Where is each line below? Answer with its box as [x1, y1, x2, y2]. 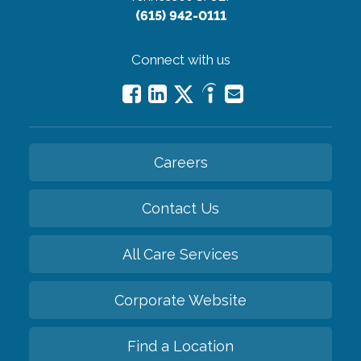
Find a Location [127, 337, 234, 355]
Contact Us [142, 199, 219, 217]
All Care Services [122, 245, 239, 263]
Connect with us [131, 51, 230, 68]
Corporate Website [114, 291, 247, 309]
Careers [153, 153, 208, 171]
